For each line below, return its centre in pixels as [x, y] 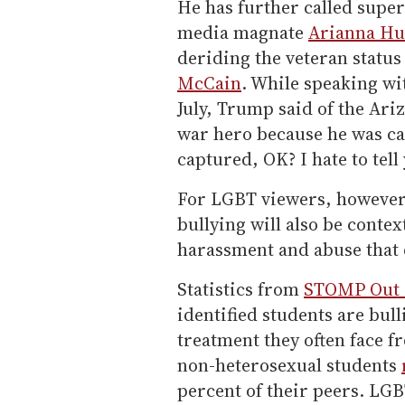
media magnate [243, 32]
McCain [209, 83]
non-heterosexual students [289, 365]
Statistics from [240, 289]
